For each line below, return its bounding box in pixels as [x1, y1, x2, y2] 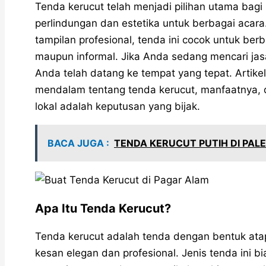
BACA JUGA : [47, 137, 109, 149]
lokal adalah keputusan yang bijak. [35, 100, 200, 112]
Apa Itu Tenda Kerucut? [35, 201, 171, 216]
